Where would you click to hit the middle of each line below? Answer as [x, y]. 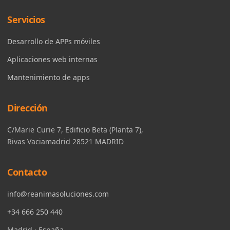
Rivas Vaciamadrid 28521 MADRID [65, 141]
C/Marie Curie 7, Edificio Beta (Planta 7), [75, 130]
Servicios [26, 20]
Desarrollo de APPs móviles [54, 41]
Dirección [27, 108]
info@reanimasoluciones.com [58, 194]
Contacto [27, 172]
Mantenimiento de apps [49, 77]
